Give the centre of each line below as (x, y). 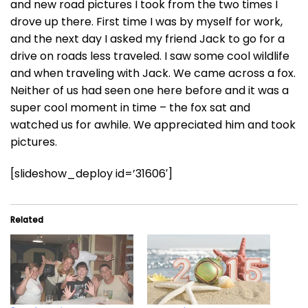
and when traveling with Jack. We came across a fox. (153, 73)
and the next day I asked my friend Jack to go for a (147, 38)
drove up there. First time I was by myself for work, (146, 21)
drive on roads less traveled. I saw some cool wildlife (150, 56)
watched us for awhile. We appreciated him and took (153, 124)
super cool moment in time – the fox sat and (130, 107)
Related (27, 219)
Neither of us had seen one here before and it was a (150, 90)
